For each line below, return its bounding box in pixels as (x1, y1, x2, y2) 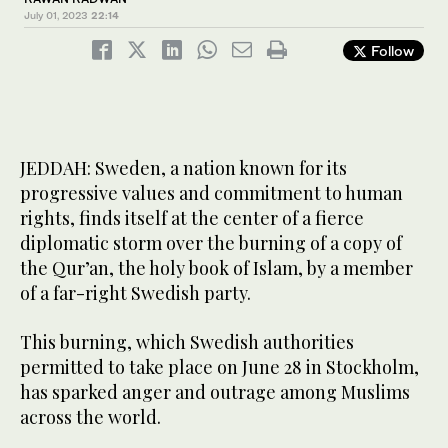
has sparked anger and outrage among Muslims (20, 380, 410, 405)
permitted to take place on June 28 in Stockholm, (20, 355, 419, 380)
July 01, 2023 (24, 9, 88, 22)
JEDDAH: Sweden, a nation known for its (20, 156, 347, 181)
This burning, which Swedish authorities (20, 330, 354, 355)
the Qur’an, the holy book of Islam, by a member (20, 256, 413, 281)
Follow (367, 42, 414, 60)
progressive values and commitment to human (20, 181, 403, 206)
